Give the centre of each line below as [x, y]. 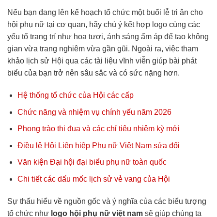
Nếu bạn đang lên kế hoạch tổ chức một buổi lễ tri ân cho [105, 13]
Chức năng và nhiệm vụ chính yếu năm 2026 [94, 112]
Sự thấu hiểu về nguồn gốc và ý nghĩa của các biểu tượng [107, 201]
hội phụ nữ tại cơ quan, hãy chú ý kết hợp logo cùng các [104, 25]
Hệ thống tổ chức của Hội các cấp [75, 95]
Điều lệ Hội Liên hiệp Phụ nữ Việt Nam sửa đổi [98, 145]
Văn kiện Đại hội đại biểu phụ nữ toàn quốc [92, 162]
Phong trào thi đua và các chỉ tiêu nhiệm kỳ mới [98, 129]
